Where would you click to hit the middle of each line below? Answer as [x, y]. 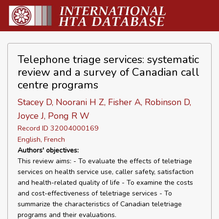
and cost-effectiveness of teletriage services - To [95, 193]
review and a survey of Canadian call [109, 72]
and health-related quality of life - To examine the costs [105, 183]
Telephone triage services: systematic [108, 59]
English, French [41, 139]
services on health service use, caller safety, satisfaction [106, 172]
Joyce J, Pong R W [54, 116]
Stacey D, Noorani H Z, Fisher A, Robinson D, [104, 102]
